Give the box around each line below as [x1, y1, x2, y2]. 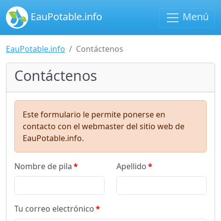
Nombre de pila [14, 161, 72, 172]
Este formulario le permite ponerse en [23, 109, 165, 120]
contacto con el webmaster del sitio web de [23, 121, 184, 132]
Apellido [116, 161, 147, 172]
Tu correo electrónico [14, 203, 94, 214]
